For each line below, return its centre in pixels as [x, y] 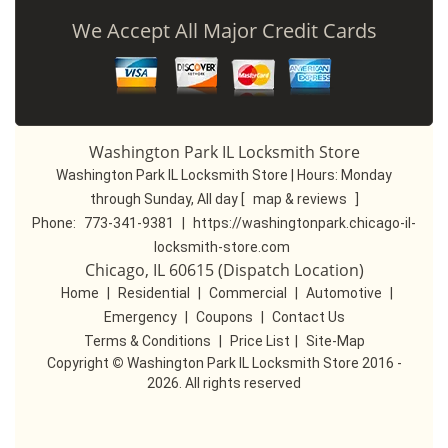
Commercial [247, 293]
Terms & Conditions [147, 341]
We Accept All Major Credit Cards [224, 30]
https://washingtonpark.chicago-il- [304, 223]
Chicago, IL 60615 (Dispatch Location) [224, 270]
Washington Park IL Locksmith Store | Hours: [198, 175]
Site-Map [335, 341]
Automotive [343, 293]
